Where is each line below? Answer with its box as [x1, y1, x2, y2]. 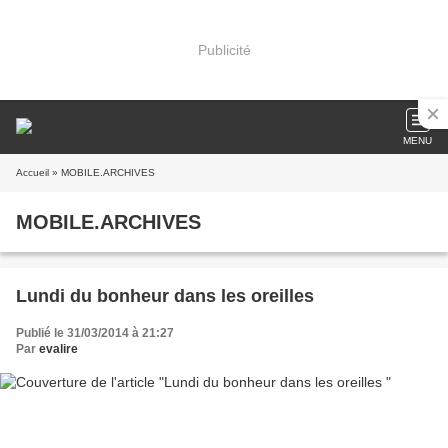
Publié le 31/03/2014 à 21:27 [16, 326, 174, 340]
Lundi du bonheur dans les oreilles [16, 286, 314, 306]
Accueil [16, 167, 49, 178]
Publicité [197, 41, 251, 58]
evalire [39, 342, 78, 356]
